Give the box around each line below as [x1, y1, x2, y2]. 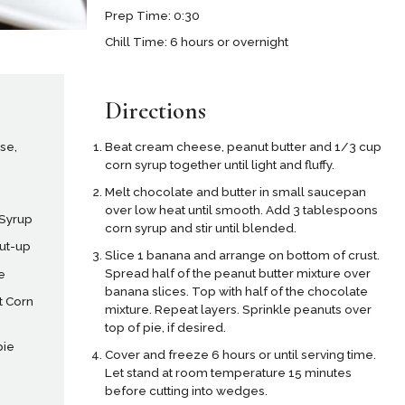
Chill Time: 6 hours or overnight [105, 34, 289, 50]
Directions [104, 95, 206, 126]
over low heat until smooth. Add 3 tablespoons [104, 202, 378, 218]
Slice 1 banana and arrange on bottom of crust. [104, 248, 380, 263]
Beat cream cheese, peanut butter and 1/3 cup [104, 139, 381, 155]
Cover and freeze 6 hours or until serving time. [104, 347, 376, 363]
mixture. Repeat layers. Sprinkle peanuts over [104, 302, 372, 317]
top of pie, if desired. [104, 320, 226, 335]
